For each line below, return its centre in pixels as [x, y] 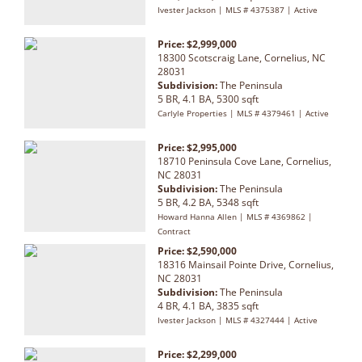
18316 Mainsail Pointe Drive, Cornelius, [246, 264]
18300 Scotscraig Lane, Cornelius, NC [242, 57]
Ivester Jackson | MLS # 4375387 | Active [238, 9]
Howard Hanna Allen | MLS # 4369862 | [235, 216]
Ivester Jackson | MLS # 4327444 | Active [238, 320]
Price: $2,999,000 [197, 44]
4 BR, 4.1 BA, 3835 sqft [208, 305]
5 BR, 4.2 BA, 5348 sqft [208, 202]
